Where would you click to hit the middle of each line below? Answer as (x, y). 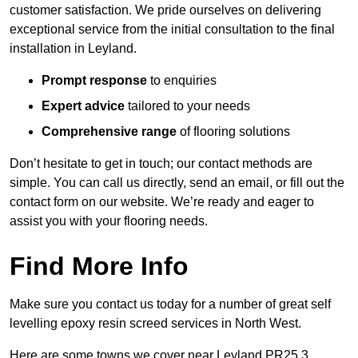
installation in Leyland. (73, 49)
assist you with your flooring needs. (109, 221)
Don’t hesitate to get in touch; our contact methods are (161, 164)
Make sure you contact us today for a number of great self (170, 304)
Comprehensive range (109, 132)
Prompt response (94, 81)
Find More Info (99, 267)
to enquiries (182, 81)
